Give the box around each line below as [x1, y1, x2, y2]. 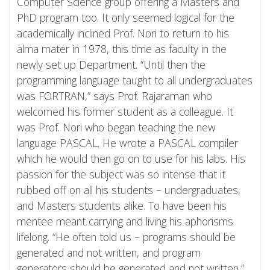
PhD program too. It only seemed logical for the [17, 10, 234, 25]
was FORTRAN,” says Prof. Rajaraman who [17, 88, 212, 103]
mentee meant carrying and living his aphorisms [17, 213, 233, 228]
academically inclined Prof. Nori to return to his [17, 25, 229, 40]
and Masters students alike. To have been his [17, 198, 227, 213]
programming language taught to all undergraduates [17, 72, 253, 87]
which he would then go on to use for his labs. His [17, 151, 245, 166]
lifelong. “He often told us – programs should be [17, 229, 236, 244]
